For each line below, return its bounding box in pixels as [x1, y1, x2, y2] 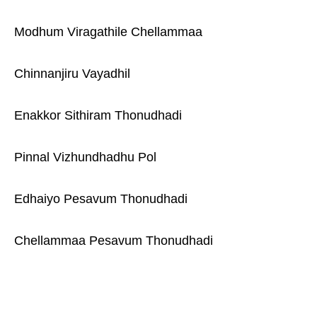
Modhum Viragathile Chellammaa [14, 25, 202, 39]
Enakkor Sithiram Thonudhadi [14, 108, 182, 122]
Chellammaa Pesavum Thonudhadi [14, 234, 213, 248]
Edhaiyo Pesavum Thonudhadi [14, 192, 188, 206]
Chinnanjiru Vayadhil [14, 67, 130, 81]
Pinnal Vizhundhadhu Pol [14, 150, 156, 164]
